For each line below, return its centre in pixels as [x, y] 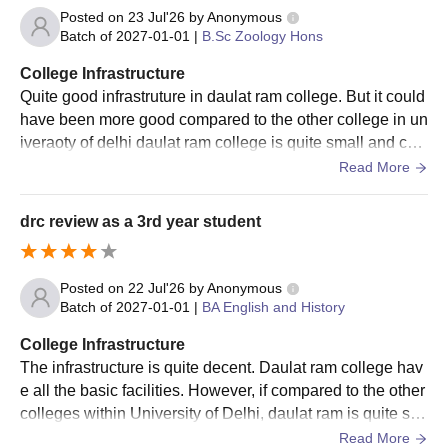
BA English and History [273, 306]
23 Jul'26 [156, 16]
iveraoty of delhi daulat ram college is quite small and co [218, 142]
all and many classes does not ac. [139, 436]
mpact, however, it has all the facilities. [155, 165]
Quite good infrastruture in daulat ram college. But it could [222, 96]
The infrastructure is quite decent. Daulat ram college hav [221, 367]
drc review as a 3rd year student [140, 221]
